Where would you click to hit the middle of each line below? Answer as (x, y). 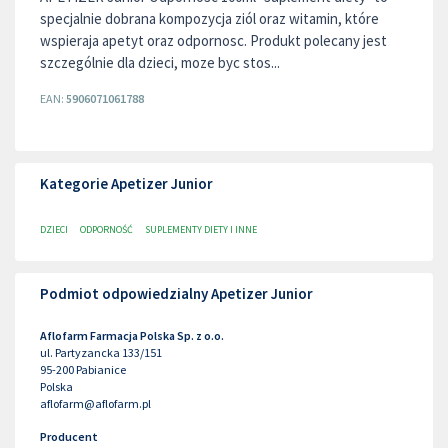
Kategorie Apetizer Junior (126, 183)
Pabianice (101, 369)
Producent (69, 436)
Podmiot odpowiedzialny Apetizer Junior (176, 293)
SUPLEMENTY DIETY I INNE (201, 229)
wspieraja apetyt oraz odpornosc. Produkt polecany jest (213, 40)
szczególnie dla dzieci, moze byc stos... (160, 62)
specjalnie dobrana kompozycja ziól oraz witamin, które (209, 18)
